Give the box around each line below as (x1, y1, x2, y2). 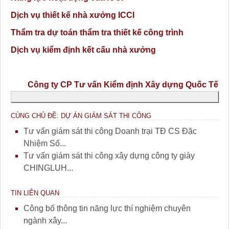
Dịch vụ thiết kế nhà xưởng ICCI (11, 11, 134, 20)
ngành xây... (24, 216, 67, 225)
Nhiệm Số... (24, 139, 66, 148)
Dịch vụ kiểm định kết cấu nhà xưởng (11, 45, 156, 55)
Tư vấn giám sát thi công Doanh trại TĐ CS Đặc (24, 127, 197, 136)
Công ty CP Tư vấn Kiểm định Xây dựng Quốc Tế (28, 80, 218, 89)
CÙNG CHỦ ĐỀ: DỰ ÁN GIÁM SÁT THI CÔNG (11, 112, 151, 120)
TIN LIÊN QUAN (11, 189, 59, 197)
